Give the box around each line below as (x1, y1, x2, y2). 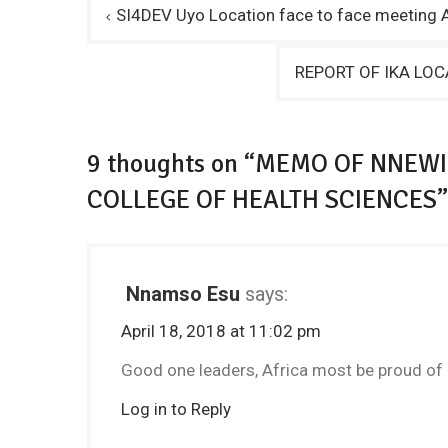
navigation (86, 24, 205, 56)
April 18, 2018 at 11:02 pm (121, 321, 321, 341)
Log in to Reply (121, 399, 231, 419)
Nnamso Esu (126, 282, 240, 306)
